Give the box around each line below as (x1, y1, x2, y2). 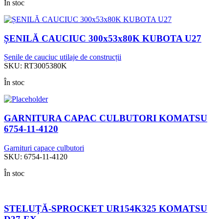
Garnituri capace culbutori (4, 143, 84, 152)
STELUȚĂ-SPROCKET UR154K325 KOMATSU (4, 203, 207, 214)
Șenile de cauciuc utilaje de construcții (4, 53, 121, 62)
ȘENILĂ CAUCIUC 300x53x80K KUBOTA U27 (4, 33, 201, 44)
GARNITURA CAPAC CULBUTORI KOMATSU (4, 112, 207, 123)
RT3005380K (24, 62, 67, 70)
